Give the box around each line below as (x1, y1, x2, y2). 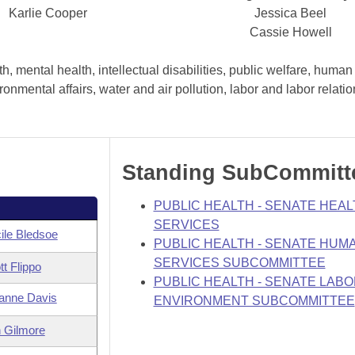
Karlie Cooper (9, 6, 88, 20)
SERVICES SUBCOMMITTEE (153, 256, 326, 269)
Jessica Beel (254, 6, 327, 20)
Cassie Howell (249, 25, 332, 39)
